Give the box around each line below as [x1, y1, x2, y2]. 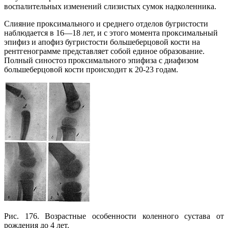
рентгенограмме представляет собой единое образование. [4, 47, 205, 56]
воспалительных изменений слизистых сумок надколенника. [4, 2, 216, 11]
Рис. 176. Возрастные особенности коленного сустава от [4, 212, 224, 221]
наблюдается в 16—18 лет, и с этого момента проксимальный [4, 28, 218, 38]
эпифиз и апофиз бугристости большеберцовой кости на [4, 38, 200, 47]
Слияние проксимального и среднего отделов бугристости [4, 19, 208, 28]
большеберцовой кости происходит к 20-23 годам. [4, 65, 178, 74]
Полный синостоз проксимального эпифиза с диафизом [4, 56, 198, 65]
